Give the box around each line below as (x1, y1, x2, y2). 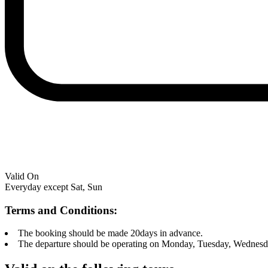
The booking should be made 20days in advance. (18, 228, 203, 239)
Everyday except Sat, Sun (5, 181, 102, 192)
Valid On (5, 170, 39, 181)
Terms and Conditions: (5, 203, 117, 217)
